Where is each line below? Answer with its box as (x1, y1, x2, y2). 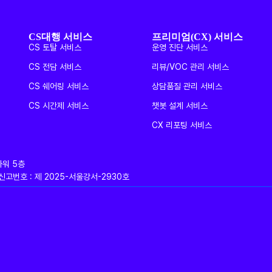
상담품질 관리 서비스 (151, 81, 222, 91)
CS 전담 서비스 (29, 62, 82, 72)
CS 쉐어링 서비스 (29, 81, 89, 91)
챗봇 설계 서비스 (151, 101, 208, 110)
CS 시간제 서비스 (29, 101, 89, 110)
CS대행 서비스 (29, 29, 93, 43)
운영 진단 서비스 (151, 42, 208, 52)
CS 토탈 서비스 (29, 42, 82, 52)
